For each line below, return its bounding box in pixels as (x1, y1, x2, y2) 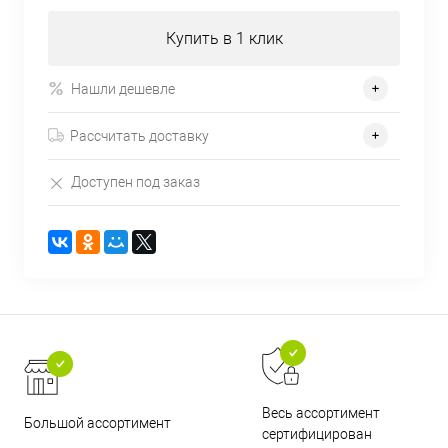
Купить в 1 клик (165, 29, 283, 49)
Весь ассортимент (262, 404, 381, 421)
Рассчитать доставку (70, 127, 209, 144)
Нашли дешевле (71, 80, 175, 97)
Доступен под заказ (71, 174, 200, 191)
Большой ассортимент (24, 414, 171, 431)
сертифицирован (262, 425, 373, 442)
